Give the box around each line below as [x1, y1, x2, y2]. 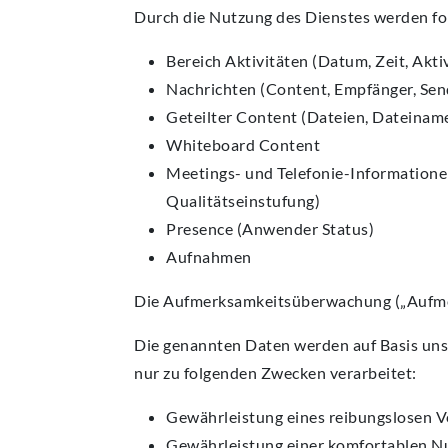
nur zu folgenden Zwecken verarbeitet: [134, 363, 417, 383]
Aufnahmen [166, 247, 252, 267]
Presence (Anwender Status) [166, 219, 374, 239]
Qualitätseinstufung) [166, 191, 320, 211]
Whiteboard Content [166, 135, 320, 155]
